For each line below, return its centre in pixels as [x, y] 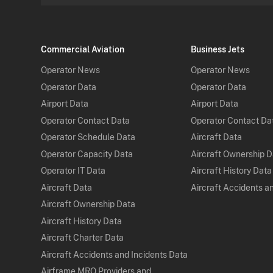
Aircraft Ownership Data [88, 204]
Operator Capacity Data [87, 154]
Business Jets [218, 50]
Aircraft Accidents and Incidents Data [115, 254]
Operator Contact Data [86, 120]
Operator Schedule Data [88, 137]
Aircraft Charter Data [83, 238]
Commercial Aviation [83, 50]
